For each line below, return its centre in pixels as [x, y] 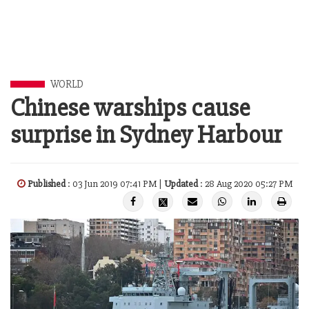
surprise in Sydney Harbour [146, 135]
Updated [181, 184]
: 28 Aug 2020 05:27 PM [245, 184]
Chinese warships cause [130, 108]
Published [47, 184]
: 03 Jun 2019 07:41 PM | [115, 184]
